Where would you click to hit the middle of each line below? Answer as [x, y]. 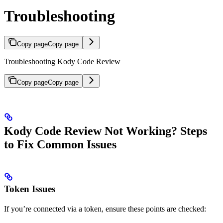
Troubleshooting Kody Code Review [62, 62]
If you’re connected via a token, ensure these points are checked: [105, 209]
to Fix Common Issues [60, 145]
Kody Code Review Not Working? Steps [106, 131]
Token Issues [30, 189]
